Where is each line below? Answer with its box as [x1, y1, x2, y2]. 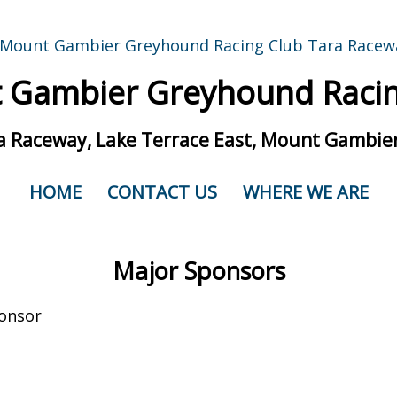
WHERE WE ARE [242, 180, 369, 205]
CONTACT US [106, 180, 217, 205]
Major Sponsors [112, 253, 285, 287]
